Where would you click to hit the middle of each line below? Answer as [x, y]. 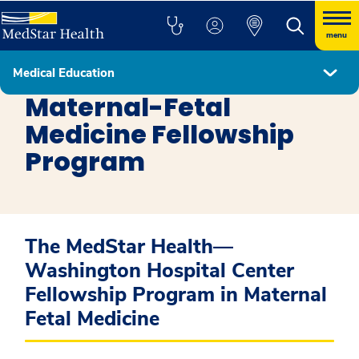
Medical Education [64, 73]
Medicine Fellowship [159, 134]
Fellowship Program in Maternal [176, 295]
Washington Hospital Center [159, 271]
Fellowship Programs [76, 72]
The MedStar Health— [129, 247]
